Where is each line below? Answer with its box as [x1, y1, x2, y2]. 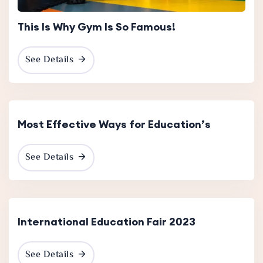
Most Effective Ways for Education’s [18, 117, 211, 131]
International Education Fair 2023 [18, 215, 195, 229]
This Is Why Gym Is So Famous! [18, 20, 176, 34]
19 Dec [204, 69, 228, 79]
